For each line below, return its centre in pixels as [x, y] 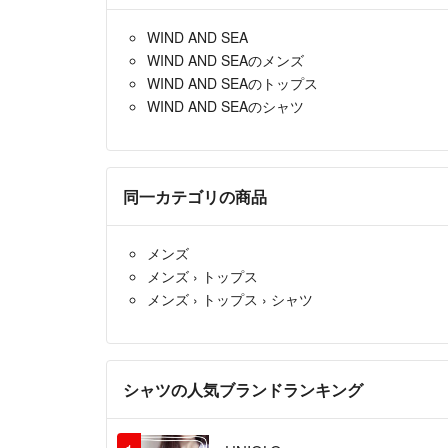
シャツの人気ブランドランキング [243, 389]
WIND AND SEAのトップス [232, 82]
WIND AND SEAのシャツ [225, 105]
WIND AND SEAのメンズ [225, 59]
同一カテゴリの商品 [195, 196]
